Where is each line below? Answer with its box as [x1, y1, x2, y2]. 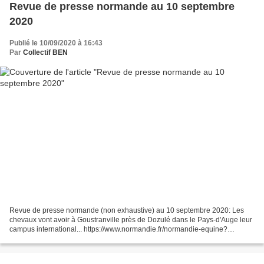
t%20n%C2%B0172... [9, 243, 79, 252]
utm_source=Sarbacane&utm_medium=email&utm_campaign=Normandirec [9, 234, 253, 243]
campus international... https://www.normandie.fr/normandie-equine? [9, 225, 227, 233]
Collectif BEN [23, 48, 68, 57]
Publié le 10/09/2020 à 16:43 [9, 39, 103, 48]
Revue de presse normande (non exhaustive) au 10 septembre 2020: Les [9, 206, 244, 214]
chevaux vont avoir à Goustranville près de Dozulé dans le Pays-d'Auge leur [9, 215, 252, 224]
